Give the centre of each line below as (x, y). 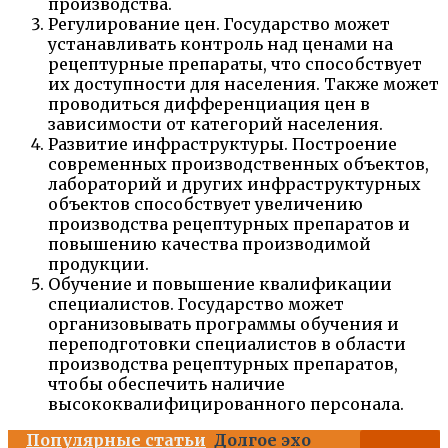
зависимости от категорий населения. (215, 123)
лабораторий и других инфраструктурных (234, 183)
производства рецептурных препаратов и (229, 223)
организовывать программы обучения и (223, 323)
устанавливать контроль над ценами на (220, 43)
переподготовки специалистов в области (227, 343)
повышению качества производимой (209, 243)
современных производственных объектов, (238, 163)
